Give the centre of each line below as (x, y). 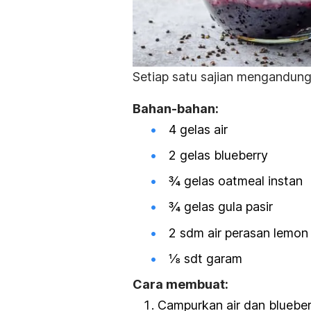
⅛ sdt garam (205, 258)
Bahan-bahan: (176, 108)
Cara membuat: (180, 285)
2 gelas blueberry (218, 155)
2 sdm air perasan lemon (238, 233)
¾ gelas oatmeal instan (236, 181)
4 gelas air (198, 129)
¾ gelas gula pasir (221, 207)
